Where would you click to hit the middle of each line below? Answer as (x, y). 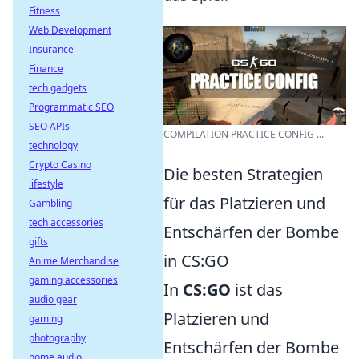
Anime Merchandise (74, 261)
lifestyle (46, 184)
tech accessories (66, 222)
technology (53, 145)
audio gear (53, 299)
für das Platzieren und (244, 204)
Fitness (44, 11)
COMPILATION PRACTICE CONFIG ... (244, 135)
